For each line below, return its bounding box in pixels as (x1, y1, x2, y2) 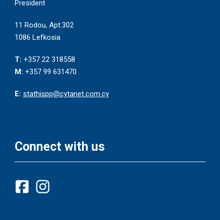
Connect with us (15, 139, 105, 154)
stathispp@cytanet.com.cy (23, 89, 109, 99)
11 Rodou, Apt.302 (15, 21, 74, 30)
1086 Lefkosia (15, 33, 60, 42)
